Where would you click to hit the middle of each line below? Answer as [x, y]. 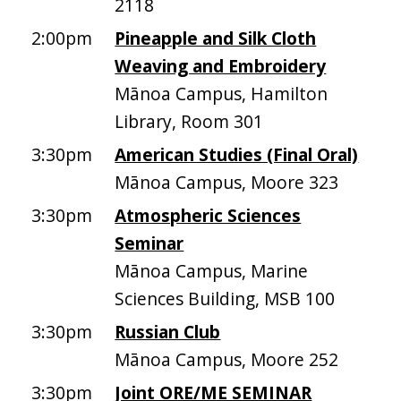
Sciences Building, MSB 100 [225, 299]
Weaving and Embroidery [221, 66]
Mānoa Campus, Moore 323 [227, 182]
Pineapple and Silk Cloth [216, 38]
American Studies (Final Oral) [237, 154]
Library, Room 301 [189, 121]
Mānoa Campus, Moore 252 [227, 359]
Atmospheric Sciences [208, 215]
